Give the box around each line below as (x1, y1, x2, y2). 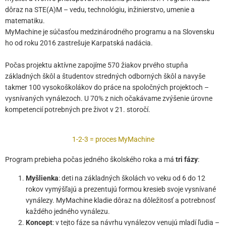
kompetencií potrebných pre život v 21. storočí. (5, 105, 150, 114)
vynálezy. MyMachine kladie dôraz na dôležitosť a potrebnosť (26, 196, 216, 205)
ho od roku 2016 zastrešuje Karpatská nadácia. (5, 39, 154, 47)
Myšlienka (26, 174, 59, 183)
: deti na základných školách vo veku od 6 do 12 (59, 174, 206, 183)
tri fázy (176, 155, 198, 164)
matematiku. (5, 17, 46, 25)
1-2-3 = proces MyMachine (72, 135, 154, 144)
